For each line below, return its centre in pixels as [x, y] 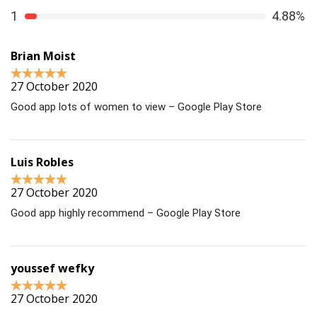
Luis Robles [42, 162]
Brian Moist [43, 56]
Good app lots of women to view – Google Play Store [136, 107]
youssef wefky [52, 269]
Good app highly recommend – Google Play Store [126, 213]
